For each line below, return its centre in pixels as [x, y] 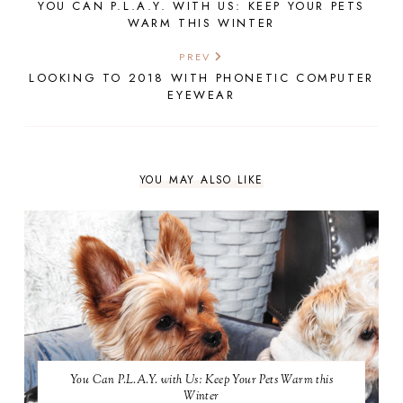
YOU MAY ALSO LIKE [201, 179]
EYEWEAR [201, 94]
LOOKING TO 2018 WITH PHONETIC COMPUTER [201, 77]
